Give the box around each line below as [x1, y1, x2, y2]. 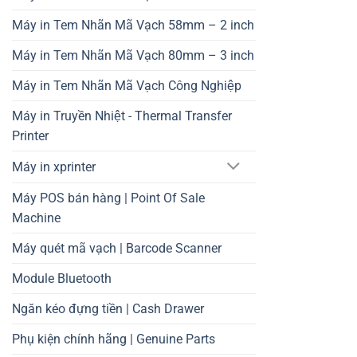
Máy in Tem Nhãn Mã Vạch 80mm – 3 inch [12, 48, 254, 64]
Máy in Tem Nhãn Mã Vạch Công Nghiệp [12, 78, 241, 94]
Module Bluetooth [12, 271, 112, 286]
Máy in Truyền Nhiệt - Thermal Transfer [12, 108, 232, 124]
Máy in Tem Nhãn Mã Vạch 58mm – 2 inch [12, 18, 254, 33]
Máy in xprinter [12, 159, 96, 175]
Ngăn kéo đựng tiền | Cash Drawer [12, 301, 204, 316]
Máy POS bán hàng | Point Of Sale [12, 190, 205, 206]
